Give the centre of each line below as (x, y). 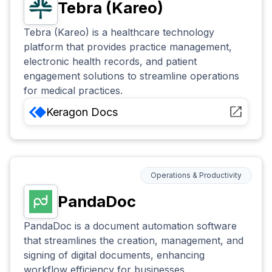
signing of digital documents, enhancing (114, 255)
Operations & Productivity (196, 175)
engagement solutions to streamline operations (132, 76)
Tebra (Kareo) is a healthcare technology (119, 32)
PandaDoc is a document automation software (131, 226)
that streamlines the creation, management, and (134, 241)
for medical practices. (73, 90)
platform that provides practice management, (128, 47)
